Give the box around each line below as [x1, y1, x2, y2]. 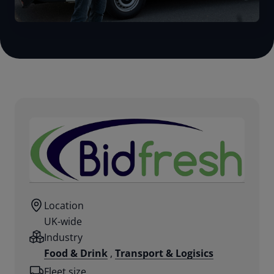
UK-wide [44, 214, 82, 228]
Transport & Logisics [115, 246, 213, 260]
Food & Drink [44, 246, 108, 260]
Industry [44, 230, 83, 244]
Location [44, 198, 84, 212]
